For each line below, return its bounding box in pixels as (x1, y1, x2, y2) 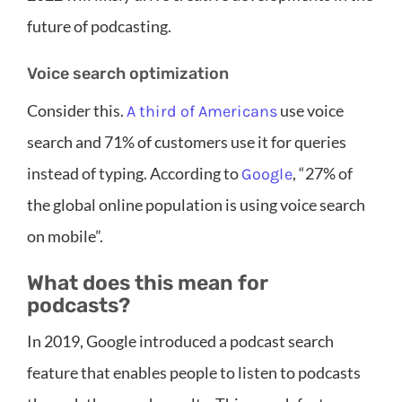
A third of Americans (127, 100, 277, 121)
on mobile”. (27, 225, 103, 246)
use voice (277, 100, 344, 120)
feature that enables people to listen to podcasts (27, 362, 361, 382)
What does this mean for (27, 269, 268, 295)
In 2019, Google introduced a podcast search (27, 330, 334, 351)
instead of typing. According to (27, 162, 241, 183)
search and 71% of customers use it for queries (27, 131, 346, 152)
